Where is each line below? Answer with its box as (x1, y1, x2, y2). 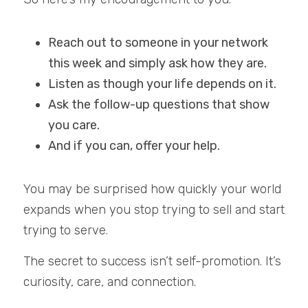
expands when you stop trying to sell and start (23, 202, 285, 217)
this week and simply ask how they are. (48, 56, 267, 71)
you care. (48, 118, 100, 133)
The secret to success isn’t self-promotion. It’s (23, 254, 281, 269)
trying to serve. (23, 223, 108, 238)
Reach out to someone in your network (48, 35, 268, 50)
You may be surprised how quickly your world (23, 181, 281, 197)
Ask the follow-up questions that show (48, 97, 269, 112)
